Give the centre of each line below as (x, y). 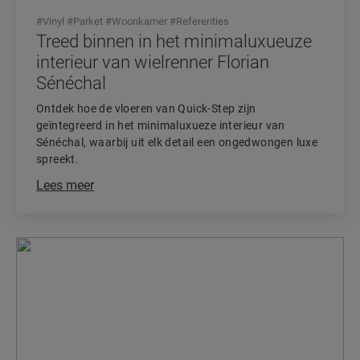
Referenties (202, 21)
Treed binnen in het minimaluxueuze (174, 41)
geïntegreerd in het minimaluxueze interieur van (161, 125)
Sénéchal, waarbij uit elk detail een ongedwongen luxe (177, 142)
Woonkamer (139, 21)
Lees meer (65, 185)
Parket (88, 21)
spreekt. (58, 159)
